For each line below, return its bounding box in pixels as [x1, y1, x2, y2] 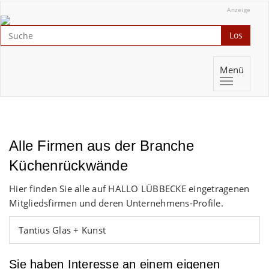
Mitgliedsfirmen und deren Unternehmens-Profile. [9, 197, 223, 209]
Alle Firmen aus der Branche [9, 138, 194, 154]
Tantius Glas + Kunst [19, 224, 106, 236]
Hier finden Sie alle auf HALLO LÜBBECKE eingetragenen [9, 183, 250, 195]
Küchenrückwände [9, 157, 128, 174]
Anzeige [227, 5, 250, 14]
